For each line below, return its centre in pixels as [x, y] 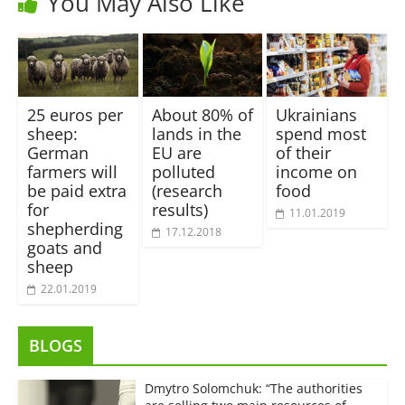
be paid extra [76, 190]
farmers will [72, 171]
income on [317, 171]
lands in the [196, 133]
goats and [64, 247]
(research [187, 190]
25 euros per [75, 114]
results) [179, 209]
